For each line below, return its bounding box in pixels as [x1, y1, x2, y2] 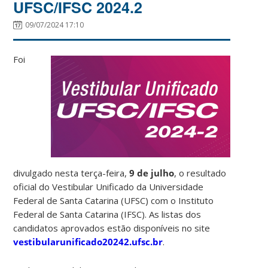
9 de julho [129, 167, 175, 179]
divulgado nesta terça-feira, [13, 167, 130, 179]
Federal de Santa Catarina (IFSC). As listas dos [13, 208, 202, 221]
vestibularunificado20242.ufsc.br [13, 236, 163, 248]
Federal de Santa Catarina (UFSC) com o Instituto [13, 194, 214, 207]
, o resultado [174, 167, 227, 179]
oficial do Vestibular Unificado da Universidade [13, 181, 204, 193]
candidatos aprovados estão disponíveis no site [13, 222, 211, 234]
